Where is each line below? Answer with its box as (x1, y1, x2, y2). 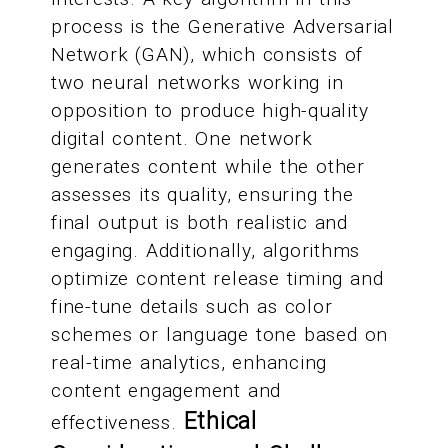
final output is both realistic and (51, 211, 348, 235)
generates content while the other (51, 155, 365, 179)
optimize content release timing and (51, 267, 384, 291)
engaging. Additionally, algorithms (51, 239, 361, 263)
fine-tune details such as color (51, 295, 333, 319)
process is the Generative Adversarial (51, 15, 394, 39)
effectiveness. (51, 411, 184, 435)
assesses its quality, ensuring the (51, 183, 354, 207)
